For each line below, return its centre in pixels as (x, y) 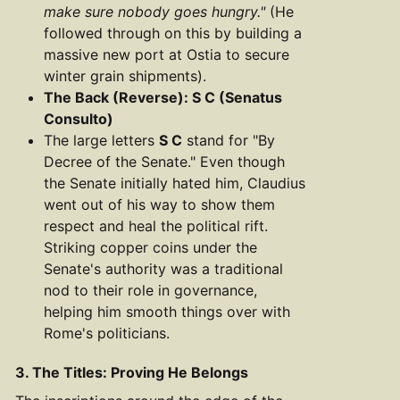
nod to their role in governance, (150, 290)
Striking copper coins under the (150, 247)
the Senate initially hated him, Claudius (175, 183)
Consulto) (79, 118)
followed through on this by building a (173, 33)
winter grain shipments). (125, 75)
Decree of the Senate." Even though (164, 161)
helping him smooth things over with (167, 311)
